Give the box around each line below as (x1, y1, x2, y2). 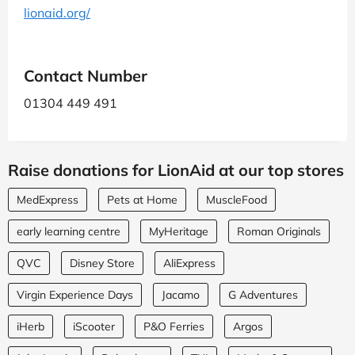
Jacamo (162, 287, 200, 302)
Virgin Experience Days (17, 287, 133, 302)
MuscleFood (206, 192, 267, 207)
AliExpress (163, 255, 216, 270)
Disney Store (70, 255, 135, 270)
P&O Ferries (143, 319, 204, 334)
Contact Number (24, 65, 147, 86)
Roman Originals (237, 223, 321, 239)
